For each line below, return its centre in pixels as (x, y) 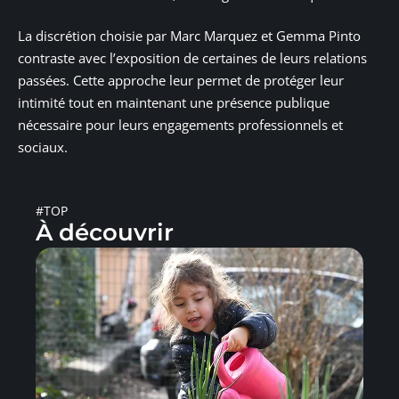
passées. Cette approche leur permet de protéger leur (181, 81)
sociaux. (43, 147)
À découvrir (105, 233)
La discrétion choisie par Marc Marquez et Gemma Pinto (189, 36)
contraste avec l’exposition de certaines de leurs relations (192, 58)
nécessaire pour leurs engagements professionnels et (180, 125)
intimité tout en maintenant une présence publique (174, 103)
